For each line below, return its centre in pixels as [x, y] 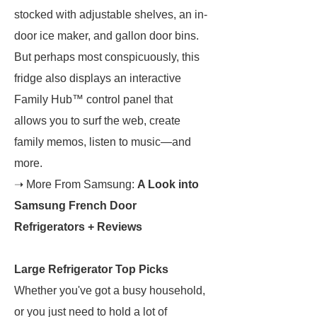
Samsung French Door [75, 206]
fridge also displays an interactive [98, 78]
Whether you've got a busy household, [110, 290]
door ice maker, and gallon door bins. [106, 36]
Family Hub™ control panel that [93, 99]
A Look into [168, 184]
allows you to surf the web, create [97, 121]
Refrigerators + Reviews [80, 227]
